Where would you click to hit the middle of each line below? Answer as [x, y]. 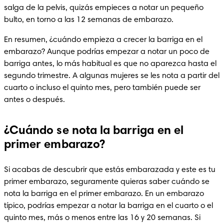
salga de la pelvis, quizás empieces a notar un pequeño [104, 8]
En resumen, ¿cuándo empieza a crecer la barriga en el [103, 40]
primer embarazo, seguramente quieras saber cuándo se [107, 182]
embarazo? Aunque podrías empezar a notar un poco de [107, 52]
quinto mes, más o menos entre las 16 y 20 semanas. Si [102, 218]
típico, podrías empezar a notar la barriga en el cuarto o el [108, 206]
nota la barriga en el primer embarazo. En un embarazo [104, 194]
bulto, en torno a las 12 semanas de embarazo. [89, 20]
